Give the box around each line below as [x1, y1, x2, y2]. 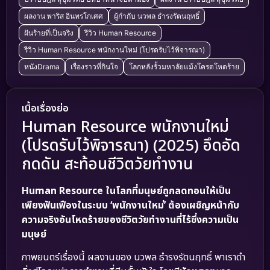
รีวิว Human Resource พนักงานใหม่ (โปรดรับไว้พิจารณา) [24, 45, 205, 54]
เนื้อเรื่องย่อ [22, 101, 69, 116]
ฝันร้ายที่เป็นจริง [24, 28, 74, 37]
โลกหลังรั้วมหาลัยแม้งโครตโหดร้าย [129, 61, 239, 71]
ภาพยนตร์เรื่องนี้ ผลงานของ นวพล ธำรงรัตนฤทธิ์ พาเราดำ [22, 250, 245, 265]
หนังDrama [24, 61, 60, 71]
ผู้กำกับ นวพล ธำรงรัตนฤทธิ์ [114, 11, 199, 20]
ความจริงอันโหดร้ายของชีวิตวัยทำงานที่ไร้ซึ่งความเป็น [22, 212, 239, 227]
